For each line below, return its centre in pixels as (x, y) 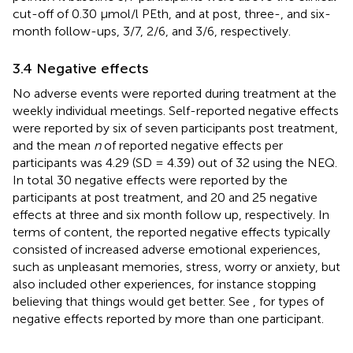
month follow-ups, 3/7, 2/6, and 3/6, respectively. (152, 31)
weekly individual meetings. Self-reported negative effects (176, 110)
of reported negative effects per (192, 145)
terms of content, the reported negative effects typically (171, 232)
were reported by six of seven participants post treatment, (175, 128)
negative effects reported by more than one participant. (168, 318)
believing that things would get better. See (133, 301)
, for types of (288, 301)
